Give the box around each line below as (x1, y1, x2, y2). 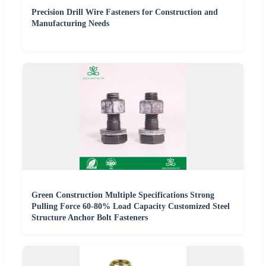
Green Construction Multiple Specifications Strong (31, 191, 214, 200)
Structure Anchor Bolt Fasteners (31, 213, 148, 223)
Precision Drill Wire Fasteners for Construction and (31, 8, 218, 17)
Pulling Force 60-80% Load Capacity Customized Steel (31, 202, 230, 211)
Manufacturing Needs (31, 19, 109, 28)
